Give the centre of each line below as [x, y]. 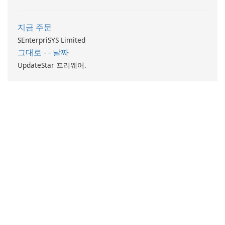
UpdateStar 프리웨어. [52, 65]
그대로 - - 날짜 [43, 52]
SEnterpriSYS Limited [51, 40]
